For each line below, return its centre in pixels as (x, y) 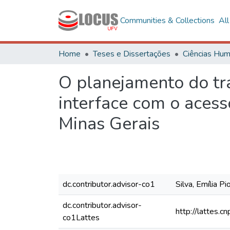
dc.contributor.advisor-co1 (109, 184)
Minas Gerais (109, 124)
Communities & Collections (167, 21)
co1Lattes (81, 218)
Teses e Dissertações (132, 54)
